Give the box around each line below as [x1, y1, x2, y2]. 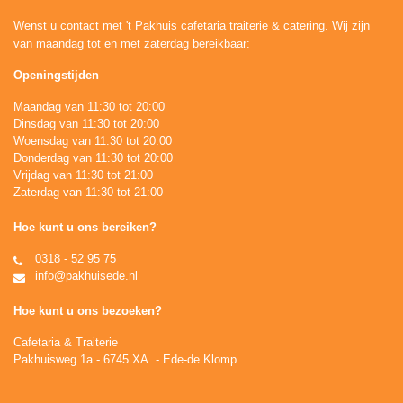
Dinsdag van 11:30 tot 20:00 [13, 117, 159, 130]
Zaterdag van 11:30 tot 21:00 [13, 185, 163, 199]
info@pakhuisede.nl [31, 269, 138, 282]
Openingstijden [13, 68, 99, 82]
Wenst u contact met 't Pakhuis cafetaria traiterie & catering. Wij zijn [13, 19, 370, 32]
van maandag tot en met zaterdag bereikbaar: [13, 37, 250, 50]
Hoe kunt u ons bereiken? [13, 220, 157, 234]
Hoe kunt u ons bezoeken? [13, 304, 162, 318]
